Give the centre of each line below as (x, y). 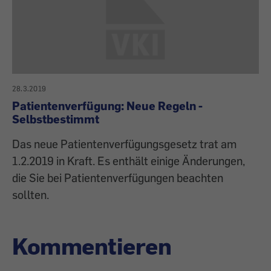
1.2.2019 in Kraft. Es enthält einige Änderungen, (129, 161)
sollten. (31, 195)
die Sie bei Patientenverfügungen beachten (118, 178)
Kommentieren (92, 246)
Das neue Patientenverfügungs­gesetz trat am (124, 144)
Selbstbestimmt (56, 119)
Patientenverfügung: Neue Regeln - (107, 106)
